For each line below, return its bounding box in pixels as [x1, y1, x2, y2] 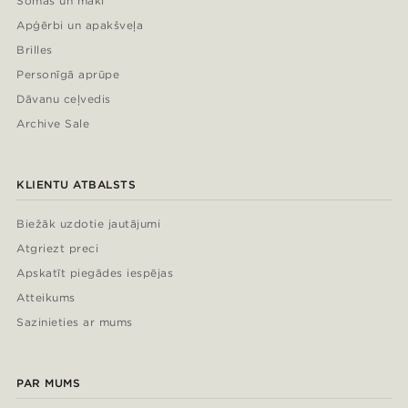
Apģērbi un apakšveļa [16, 17, 144, 32]
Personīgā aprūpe [16, 66, 120, 81]
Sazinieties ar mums [16, 314, 133, 329]
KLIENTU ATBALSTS [16, 177, 137, 191]
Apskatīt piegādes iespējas [16, 265, 173, 280]
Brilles [16, 42, 53, 56]
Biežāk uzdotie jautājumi [16, 216, 161, 230]
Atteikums [16, 290, 76, 304]
